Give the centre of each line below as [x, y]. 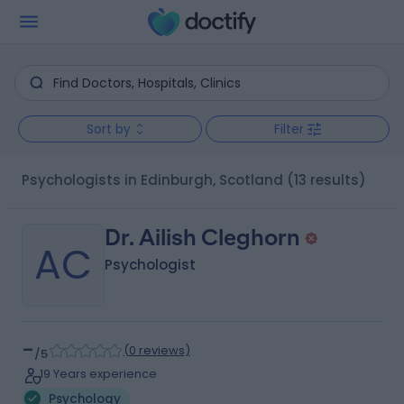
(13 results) [326, 180]
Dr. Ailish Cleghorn [202, 238]
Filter [289, 129]
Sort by [108, 129]
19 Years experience [98, 374]
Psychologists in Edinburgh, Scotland [156, 180]
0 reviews [156, 350]
